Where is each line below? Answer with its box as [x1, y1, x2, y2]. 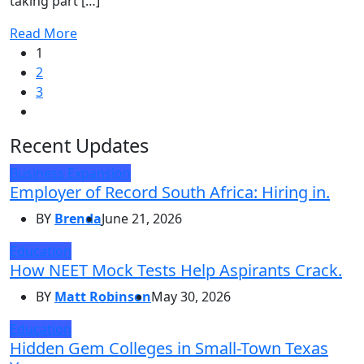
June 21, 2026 [102, 209, 182, 227]
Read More [10, 24, 77, 42]
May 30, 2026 [151, 287, 231, 305]
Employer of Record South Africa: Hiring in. [10, 180, 330, 203]
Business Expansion [10, 163, 131, 182]
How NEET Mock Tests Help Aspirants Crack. [10, 258, 342, 281]
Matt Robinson [54, 287, 151, 305]
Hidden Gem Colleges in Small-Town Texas [10, 336, 328, 359]
